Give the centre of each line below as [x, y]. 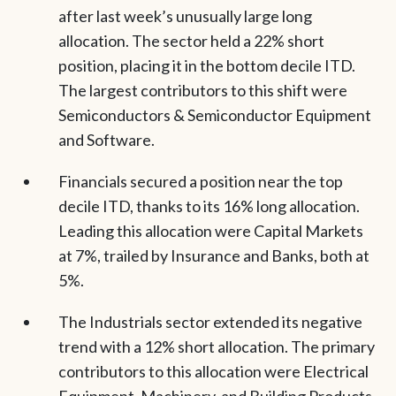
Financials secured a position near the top [200, 181]
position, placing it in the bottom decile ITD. [206, 65]
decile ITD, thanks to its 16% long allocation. [209, 206]
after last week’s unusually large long [185, 15]
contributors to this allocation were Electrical [213, 372]
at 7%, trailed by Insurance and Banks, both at [213, 255]
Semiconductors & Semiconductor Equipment [214, 114]
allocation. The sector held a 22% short [191, 40]
